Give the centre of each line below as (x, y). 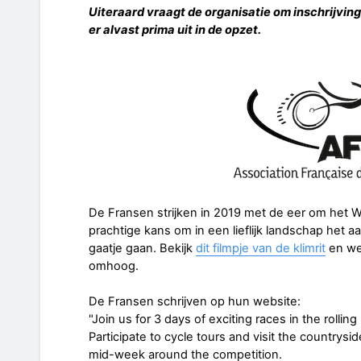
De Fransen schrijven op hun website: (195, 301)
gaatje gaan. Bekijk (142, 248)
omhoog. (114, 266)
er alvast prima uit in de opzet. (175, 29)
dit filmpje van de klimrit (261, 248)
